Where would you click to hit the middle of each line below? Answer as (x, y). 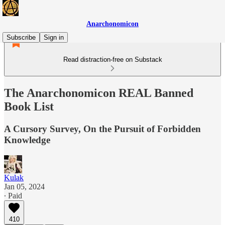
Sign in (54, 37)
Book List (29, 106)
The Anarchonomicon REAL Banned (99, 93)
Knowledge (27, 140)
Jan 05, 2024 (24, 186)
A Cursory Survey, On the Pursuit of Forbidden (102, 129)
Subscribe (21, 37)
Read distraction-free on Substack (113, 60)
